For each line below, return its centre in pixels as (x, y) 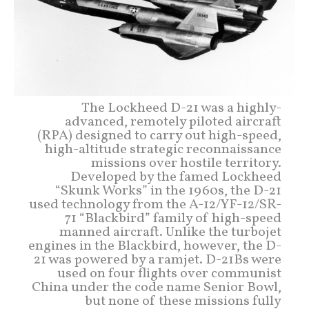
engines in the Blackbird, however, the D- (155, 247)
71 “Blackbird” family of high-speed (173, 219)
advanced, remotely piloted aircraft (173, 122)
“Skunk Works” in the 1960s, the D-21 (168, 191)
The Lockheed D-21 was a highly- (181, 109)
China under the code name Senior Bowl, (157, 288)
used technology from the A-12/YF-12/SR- (155, 205)
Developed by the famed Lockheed (176, 178)
